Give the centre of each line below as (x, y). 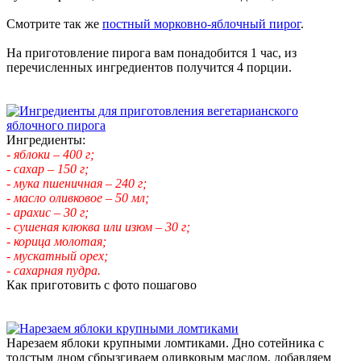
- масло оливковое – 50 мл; (78, 197)
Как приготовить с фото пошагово (102, 284)
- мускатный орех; (57, 255)
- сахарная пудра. (54, 270)
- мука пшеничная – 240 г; (77, 183)
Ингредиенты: (46, 139)
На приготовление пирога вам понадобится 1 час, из (151, 52)
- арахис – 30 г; (48, 212)
